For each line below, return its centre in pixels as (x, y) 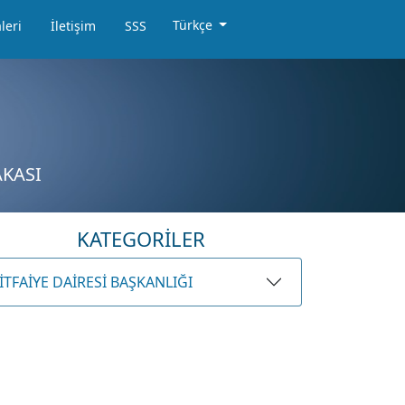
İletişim (73, 26)
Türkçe (194, 25)
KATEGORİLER (141, 239)
